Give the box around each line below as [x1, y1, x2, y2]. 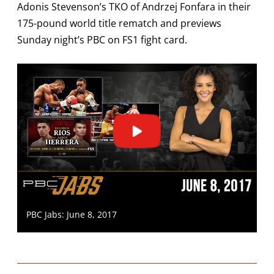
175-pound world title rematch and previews [17, 17, 221, 30]
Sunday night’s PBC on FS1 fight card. [17, 33, 187, 46]
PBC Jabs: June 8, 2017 [26, 208, 117, 220]
